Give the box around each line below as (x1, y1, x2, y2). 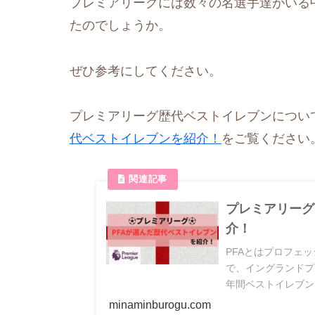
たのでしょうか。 (70, 18, 171, 33)
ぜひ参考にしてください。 (70, 63, 221, 78)
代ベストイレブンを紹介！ (70, 131, 221, 146)
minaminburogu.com (108, 298, 211, 311)
